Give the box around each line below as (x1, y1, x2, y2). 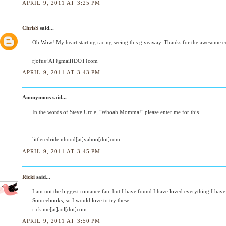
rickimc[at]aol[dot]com (32, 206, 87, 212)
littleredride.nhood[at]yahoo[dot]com (32, 136, 120, 143)
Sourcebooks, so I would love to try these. (32, 197, 131, 203)
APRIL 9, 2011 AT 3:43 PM (22, 69, 101, 76)
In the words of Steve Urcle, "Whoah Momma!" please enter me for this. (32, 109, 200, 116)
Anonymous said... (22, 94, 67, 101)
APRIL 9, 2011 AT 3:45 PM (22, 148, 101, 154)
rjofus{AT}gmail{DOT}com (32, 58, 98, 64)
